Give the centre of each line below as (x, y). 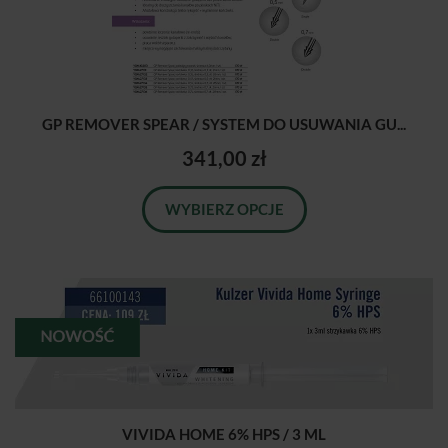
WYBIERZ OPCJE (224, 209)
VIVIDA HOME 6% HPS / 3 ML (224, 434)
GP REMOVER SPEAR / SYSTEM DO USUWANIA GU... (224, 124)
